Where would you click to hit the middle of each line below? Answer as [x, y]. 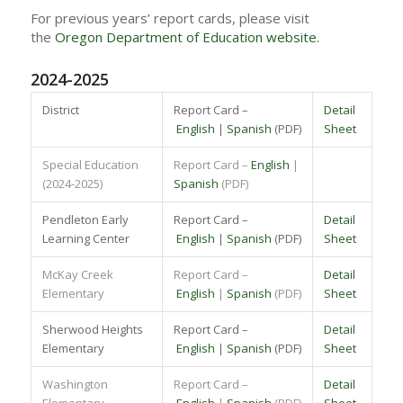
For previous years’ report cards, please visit [170, 18]
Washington [75, 384]
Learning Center [85, 238]
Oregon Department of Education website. [187, 36]
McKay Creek [77, 274]
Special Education [90, 164]
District [60, 109]
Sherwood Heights [92, 329]
